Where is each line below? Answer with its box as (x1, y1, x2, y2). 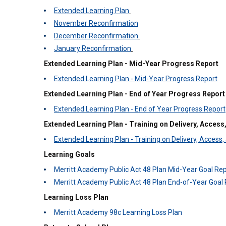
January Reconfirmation (54, 44, 131, 52)
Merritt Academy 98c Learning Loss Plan (54, 208, 182, 216)
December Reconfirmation (54, 32, 138, 40)
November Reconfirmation (54, 19, 138, 27)
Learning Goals (44, 150, 95, 158)
